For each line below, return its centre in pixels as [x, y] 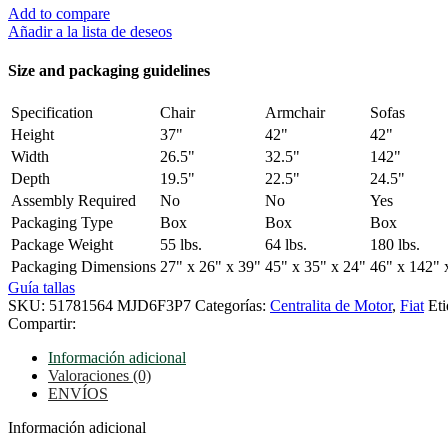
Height [32, 135]
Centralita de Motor [331, 306]
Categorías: [230, 306]
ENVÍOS [78, 394]
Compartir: [42, 324]
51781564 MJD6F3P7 [122, 306]
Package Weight [62, 245]
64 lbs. [286, 245]
